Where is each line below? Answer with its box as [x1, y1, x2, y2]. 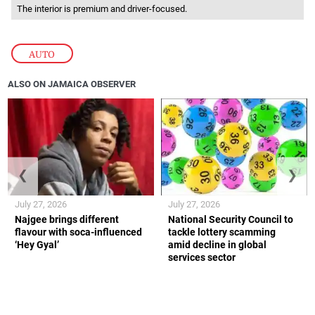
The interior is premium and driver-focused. [16, 4, 187, 15]
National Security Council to [168, 214, 293, 226]
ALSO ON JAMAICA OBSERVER [8, 79, 136, 90]
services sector [168, 252, 236, 264]
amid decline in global [168, 239, 266, 251]
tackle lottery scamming [168, 226, 276, 238]
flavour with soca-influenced [15, 226, 143, 238]
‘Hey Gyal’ [15, 239, 60, 251]
